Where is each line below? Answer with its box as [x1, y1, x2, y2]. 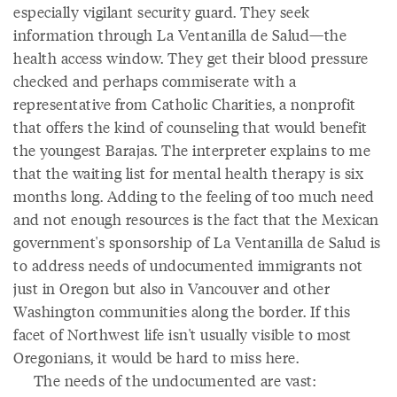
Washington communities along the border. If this [13, 300, 350, 322]
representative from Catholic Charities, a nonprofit [13, 93, 356, 114]
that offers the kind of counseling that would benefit [13, 116, 368, 137]
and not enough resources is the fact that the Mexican [13, 208, 379, 230]
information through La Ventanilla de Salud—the [13, 24, 346, 45]
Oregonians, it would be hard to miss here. [13, 346, 299, 368]
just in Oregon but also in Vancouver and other [13, 277, 330, 299]
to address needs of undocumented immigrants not [13, 254, 363, 276]
